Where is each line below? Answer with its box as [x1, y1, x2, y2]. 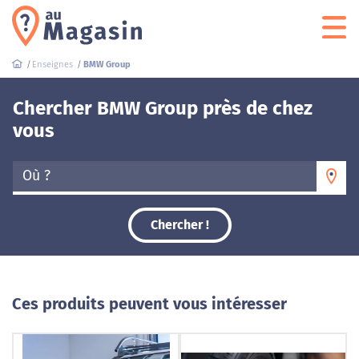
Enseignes [32, 59, 74, 70]
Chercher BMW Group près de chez [13, 97, 313, 119]
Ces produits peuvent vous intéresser [12, 293, 287, 313]
